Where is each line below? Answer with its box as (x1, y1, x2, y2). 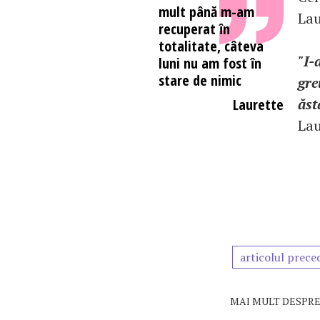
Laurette (233, 95, 284, 114)
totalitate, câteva (159, 36, 264, 56)
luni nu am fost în (159, 54, 261, 73)
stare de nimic (159, 71, 241, 90)
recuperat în (159, 19, 230, 39)
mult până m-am (159, 2, 254, 21)
